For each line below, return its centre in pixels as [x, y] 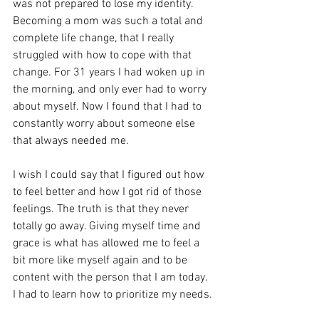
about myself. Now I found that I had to [109, 106]
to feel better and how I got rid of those [109, 192]
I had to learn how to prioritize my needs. [113, 294]
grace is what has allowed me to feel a [108, 243]
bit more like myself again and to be [101, 260]
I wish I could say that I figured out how [110, 175]
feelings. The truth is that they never [102, 209]
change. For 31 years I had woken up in [110, 72]
